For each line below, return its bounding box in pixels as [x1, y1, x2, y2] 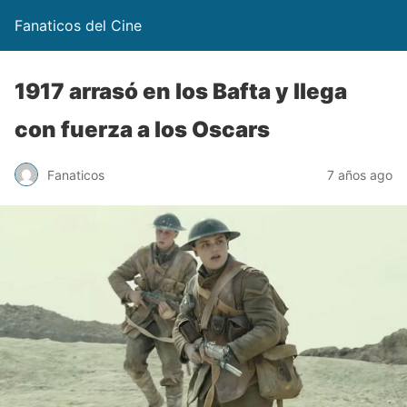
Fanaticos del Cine [15, 16, 142, 35]
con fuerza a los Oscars [15, 116, 270, 143]
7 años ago [327, 166, 392, 183]
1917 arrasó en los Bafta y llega [15, 78, 347, 104]
